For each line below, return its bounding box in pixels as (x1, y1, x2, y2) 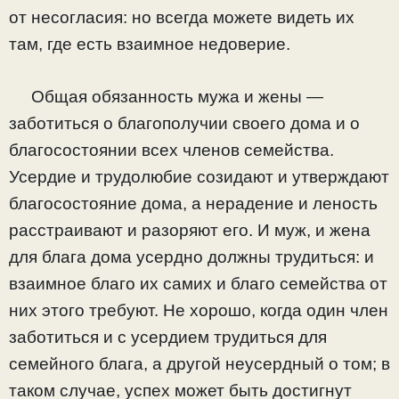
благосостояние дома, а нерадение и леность (9, 193, 378, 213)
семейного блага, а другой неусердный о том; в (9, 354, 390, 373)
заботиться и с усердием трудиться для (9, 327, 327, 346)
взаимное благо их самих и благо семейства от (9, 273, 387, 293)
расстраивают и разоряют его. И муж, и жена (9, 220, 370, 240)
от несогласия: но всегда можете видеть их (9, 8, 354, 28)
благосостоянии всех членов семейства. (9, 140, 334, 159)
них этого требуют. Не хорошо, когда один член (9, 300, 388, 320)
